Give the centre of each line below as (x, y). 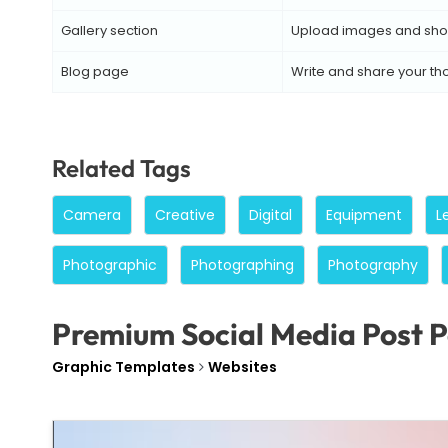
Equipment (364, 215)
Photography (373, 265)
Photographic (110, 265)
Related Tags (121, 168)
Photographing (242, 265)
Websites (242, 367)
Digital (270, 215)
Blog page (95, 71)
